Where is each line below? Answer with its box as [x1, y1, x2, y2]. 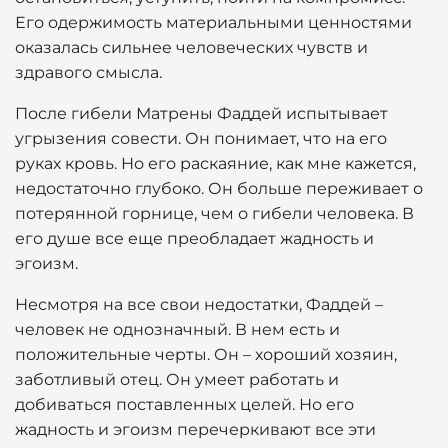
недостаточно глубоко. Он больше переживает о [15, 179, 423, 198]
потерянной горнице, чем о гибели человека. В [15, 204, 414, 223]
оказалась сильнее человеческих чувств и [15, 38, 368, 57]
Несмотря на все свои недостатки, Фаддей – [15, 295, 383, 314]
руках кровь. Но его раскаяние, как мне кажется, [15, 154, 416, 173]
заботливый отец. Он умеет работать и [15, 370, 339, 389]
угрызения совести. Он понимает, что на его [15, 129, 387, 148]
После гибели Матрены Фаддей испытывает [15, 104, 388, 123]
